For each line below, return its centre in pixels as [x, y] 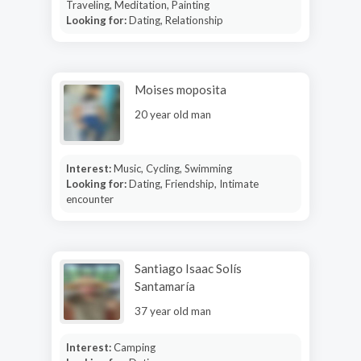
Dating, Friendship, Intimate [193, 183]
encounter [89, 199]
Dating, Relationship [176, 20]
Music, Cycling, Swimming [172, 168]
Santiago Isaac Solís [188, 268]
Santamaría [165, 286]
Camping [134, 347]
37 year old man [173, 311]
